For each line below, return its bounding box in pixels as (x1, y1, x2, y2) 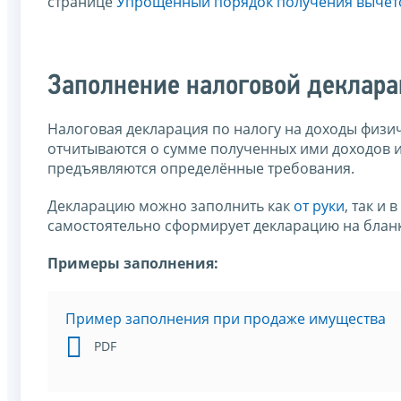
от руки (294, 196, 345, 217)
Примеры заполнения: (47, 253, 218, 274)
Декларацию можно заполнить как (47, 196, 294, 217)
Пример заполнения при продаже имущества (65, 309, 386, 329)
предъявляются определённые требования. (47, 158, 354, 179)
